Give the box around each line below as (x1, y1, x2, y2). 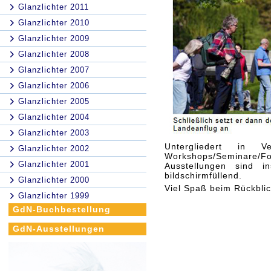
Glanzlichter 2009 (18, 34, 90, 43)
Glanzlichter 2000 (18, 175, 90, 184)
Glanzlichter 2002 (18, 144, 90, 153)
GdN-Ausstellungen (13, 224, 105, 233)
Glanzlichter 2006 (18, 81, 90, 90)
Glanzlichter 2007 (18, 65, 90, 74)
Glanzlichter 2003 (18, 128, 90, 137)
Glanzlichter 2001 (18, 160, 90, 169)
